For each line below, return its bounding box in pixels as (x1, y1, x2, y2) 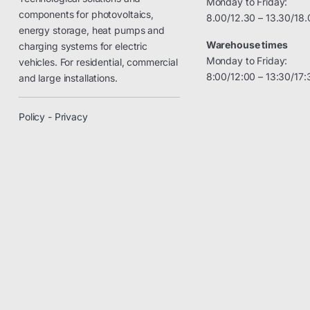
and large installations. (19, 72, 118, 84)
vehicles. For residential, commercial (19, 56, 178, 69)
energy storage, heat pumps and (19, 24, 165, 37)
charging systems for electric (19, 40, 147, 53)
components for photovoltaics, (19, 8, 154, 21)
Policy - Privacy (19, 111, 88, 123)
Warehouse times (206, 39, 288, 51)
